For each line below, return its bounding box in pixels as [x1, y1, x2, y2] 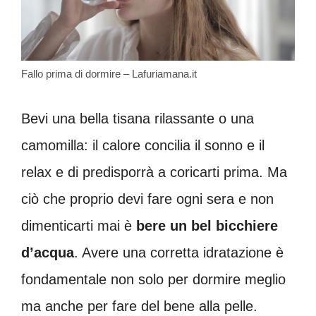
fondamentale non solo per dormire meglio [21, 271, 286, 287]
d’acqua [21, 244, 74, 260]
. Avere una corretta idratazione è [74, 244, 284, 260]
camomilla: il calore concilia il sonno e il [21, 137, 265, 153]
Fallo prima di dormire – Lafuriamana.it [21, 67, 197, 80]
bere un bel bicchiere [136, 217, 278, 233]
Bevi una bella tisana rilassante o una [21, 110, 254, 126]
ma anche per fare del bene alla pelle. [21, 298, 257, 314]
